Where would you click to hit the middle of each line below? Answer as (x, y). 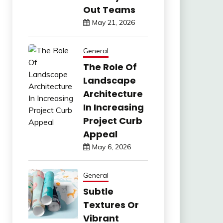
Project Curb (112, 120)
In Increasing (113, 107)
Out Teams (109, 9)
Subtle (98, 191)
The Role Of (110, 67)
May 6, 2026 (111, 147)
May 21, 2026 (113, 22)
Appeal (100, 134)
